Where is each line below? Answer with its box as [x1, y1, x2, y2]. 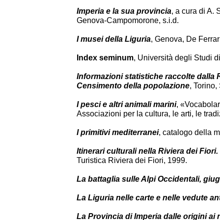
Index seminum [77, 54, 134, 62]
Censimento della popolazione [77, 82, 190, 90]
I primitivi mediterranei [77, 128, 159, 137]
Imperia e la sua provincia [77, 7, 171, 15]
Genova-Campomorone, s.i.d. [77, 16, 179, 25]
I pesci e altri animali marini [77, 100, 176, 109]
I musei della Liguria [77, 35, 151, 43]
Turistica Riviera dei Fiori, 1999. [77, 156, 187, 165]
